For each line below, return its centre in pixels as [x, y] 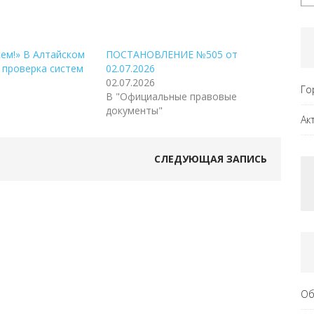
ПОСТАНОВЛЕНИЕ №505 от [171, 55]
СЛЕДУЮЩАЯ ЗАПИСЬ [211, 159]
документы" [134, 111]
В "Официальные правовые [171, 97]
